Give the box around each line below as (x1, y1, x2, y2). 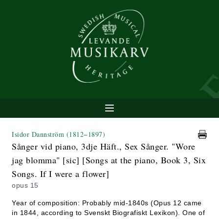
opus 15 (12, 181, 39, 189)
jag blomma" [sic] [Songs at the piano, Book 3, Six (12, 154, 206, 166)
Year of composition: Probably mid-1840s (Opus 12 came (12, 199, 202, 207)
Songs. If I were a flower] (12, 168, 109, 179)
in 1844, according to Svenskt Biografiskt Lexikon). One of (12, 209, 205, 217)
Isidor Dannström (12, 130, 66, 139)
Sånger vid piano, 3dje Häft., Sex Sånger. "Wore (12, 140, 196, 152)
